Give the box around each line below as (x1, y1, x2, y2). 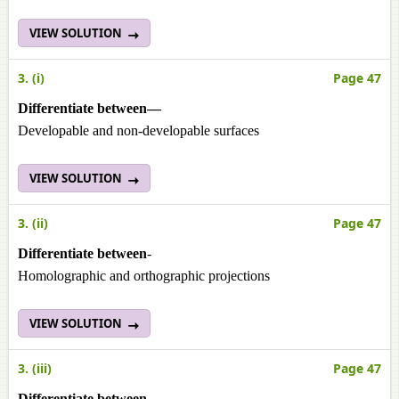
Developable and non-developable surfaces (18, 123, 259, 138)
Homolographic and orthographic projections (18, 268, 270, 283)
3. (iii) (18, 360, 52, 377)
